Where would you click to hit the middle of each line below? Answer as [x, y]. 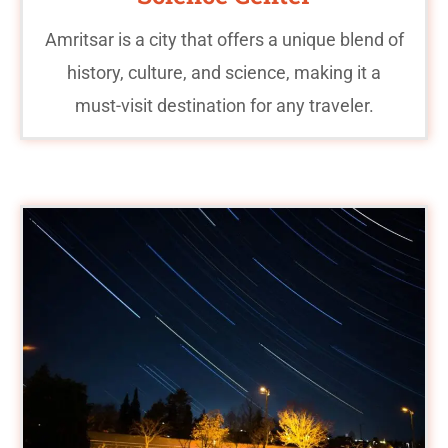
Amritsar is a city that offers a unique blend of [224, 39]
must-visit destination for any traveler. [224, 105]
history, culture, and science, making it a [224, 72]
